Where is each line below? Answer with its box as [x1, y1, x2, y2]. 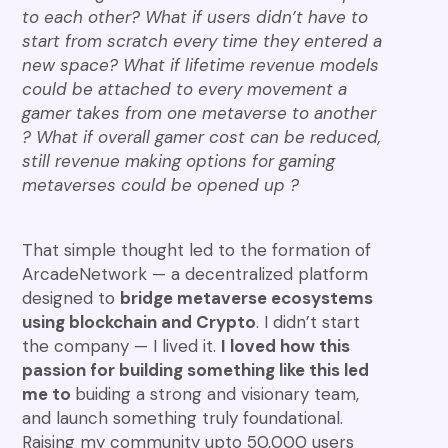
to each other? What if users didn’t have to [22, 5, 369, 28]
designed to [22, 286, 121, 309]
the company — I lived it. [22, 334, 222, 357]
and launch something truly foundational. [22, 406, 344, 429]
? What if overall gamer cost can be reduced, [22, 125, 382, 148]
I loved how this [221, 334, 351, 357]
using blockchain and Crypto [22, 310, 257, 333]
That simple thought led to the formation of [22, 238, 372, 261]
